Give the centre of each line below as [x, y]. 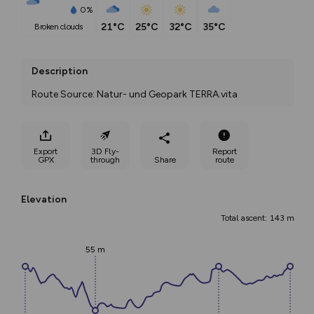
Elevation [44, 199]
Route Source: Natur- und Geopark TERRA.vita [135, 94]
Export [46, 151]
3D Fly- [105, 151]
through [105, 159]
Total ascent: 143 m [258, 218]
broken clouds [61, 27]
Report [224, 151]
